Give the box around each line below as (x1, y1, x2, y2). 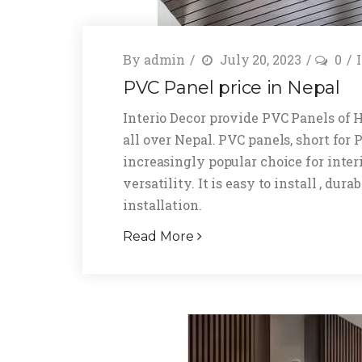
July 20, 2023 (216, 51, 301, 68)
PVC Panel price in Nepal (123, 77, 340, 99)
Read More (123, 229, 197, 244)
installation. (123, 196, 202, 213)
